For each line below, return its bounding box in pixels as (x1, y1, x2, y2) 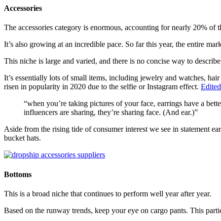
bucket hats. (4, 134, 41, 143)
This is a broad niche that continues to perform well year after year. (4, 189, 211, 198)
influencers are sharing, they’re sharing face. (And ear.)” (24, 108, 198, 117)
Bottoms (4, 170, 32, 179)
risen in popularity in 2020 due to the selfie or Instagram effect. (4, 82, 201, 91)
